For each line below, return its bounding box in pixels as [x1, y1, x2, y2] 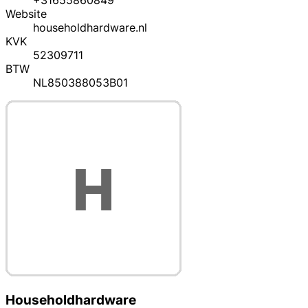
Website [5, 7, 47, 21]
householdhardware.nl [33, 21, 147, 35]
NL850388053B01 [33, 76, 128, 90]
